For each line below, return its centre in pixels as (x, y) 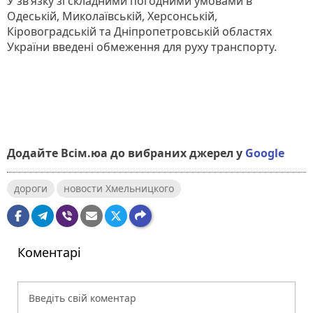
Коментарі (49, 252)
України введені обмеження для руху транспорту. (142, 46)
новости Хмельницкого (119, 188)
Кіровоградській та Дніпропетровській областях (139, 31)
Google (265, 153)
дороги (31, 188)
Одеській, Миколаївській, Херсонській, (112, 16)
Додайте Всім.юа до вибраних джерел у (125, 153)
